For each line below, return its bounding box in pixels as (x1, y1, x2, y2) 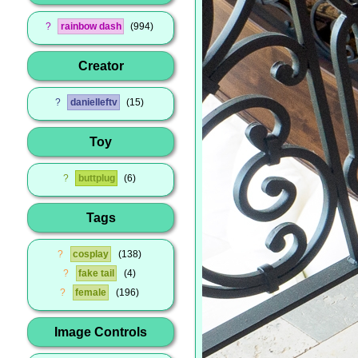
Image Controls (54, 324, 147, 339)
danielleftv (70, 97, 117, 108)
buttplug (78, 173, 115, 184)
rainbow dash (60, 21, 121, 32)
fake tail (78, 268, 114, 279)
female (75, 287, 106, 298)
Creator (78, 58, 124, 73)
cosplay (73, 249, 109, 260)
